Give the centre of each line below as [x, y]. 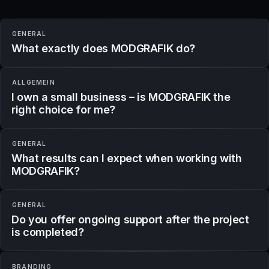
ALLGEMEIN [34, 82]
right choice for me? [63, 109]
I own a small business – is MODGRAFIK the [121, 97]
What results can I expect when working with [127, 158]
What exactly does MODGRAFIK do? [103, 48]
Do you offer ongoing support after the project [130, 219]
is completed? [48, 232]
